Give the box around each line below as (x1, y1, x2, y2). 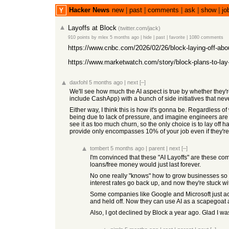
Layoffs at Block (68, 24, 117, 32)
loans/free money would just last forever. (90, 161, 201, 168)
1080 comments (189, 35, 223, 40)
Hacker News (69, 6, 109, 14)
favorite (169, 35, 185, 40)
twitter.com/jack (120, 25, 158, 31)
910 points (68, 35, 90, 40)
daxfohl (70, 79, 87, 85)
